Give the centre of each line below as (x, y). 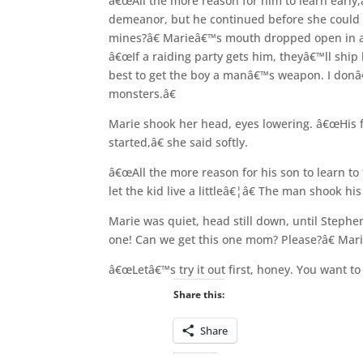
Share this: (199, 294)
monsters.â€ (143, 93)
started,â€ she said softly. (179, 142)
